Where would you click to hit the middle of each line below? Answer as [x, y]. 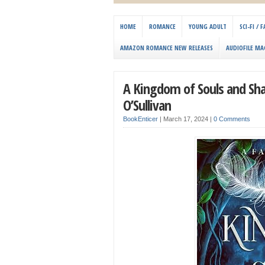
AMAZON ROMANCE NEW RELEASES [167, 48]
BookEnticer [140, 119]
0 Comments [232, 119]
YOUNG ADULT [208, 27]
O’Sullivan [147, 105]
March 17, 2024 [187, 119]
